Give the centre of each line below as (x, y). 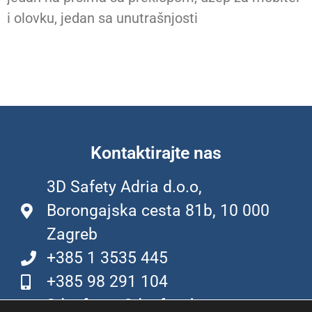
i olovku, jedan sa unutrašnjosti (102, 18)
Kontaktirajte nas (156, 153)
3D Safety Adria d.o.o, (124, 187)
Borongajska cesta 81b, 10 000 (158, 211)
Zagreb (72, 235)
